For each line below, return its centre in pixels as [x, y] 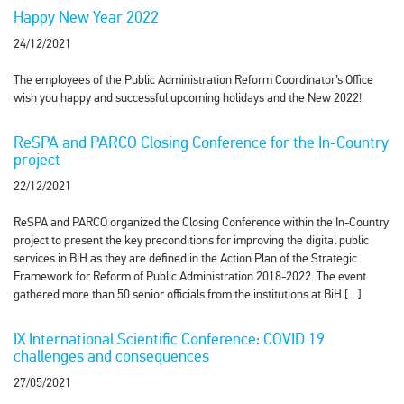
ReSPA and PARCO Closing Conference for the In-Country [201, 142]
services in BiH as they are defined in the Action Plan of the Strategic [185, 258]
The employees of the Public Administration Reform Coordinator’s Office [193, 80]
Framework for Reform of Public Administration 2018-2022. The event [190, 276]
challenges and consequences [111, 356]
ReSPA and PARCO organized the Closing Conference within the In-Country [201, 222]
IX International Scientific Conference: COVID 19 [169, 339]
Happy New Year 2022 [86, 17]
